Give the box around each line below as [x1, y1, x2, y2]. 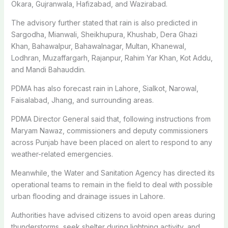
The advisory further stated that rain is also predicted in [11, 18, 197, 27]
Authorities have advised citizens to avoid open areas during [11, 210, 215, 219]
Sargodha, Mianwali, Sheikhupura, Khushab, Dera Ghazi [11, 30, 197, 39]
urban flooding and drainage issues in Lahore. [11, 191, 165, 201]
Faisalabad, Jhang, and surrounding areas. [11, 95, 154, 104]
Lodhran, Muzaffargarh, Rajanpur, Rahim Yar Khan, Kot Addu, [11, 53, 213, 62]
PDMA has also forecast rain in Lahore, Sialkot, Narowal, [11, 83, 198, 93]
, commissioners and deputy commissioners [62, 126, 208, 135]
